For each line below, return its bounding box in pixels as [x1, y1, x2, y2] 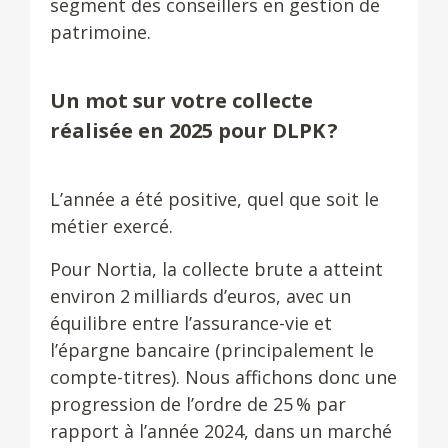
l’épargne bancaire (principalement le [50, 338, 374, 362]
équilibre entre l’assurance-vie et [50, 311, 332, 335]
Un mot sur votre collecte [50, 87, 313, 114]
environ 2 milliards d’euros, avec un [50, 284, 351, 308]
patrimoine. [50, 20, 151, 44]
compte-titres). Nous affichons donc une [50, 365, 397, 389]
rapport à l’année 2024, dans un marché [50, 419, 392, 443]
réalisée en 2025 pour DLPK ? [50, 117, 338, 144]
